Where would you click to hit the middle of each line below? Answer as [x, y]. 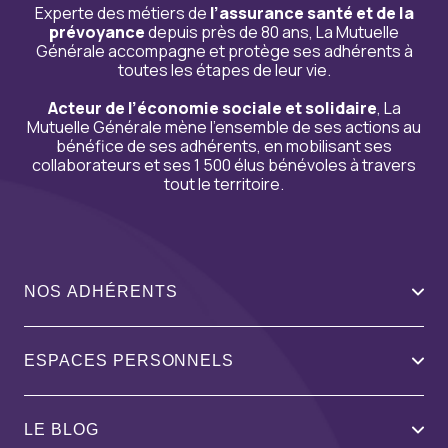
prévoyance [97, 31]
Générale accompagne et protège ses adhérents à [224, 50]
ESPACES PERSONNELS [129, 360]
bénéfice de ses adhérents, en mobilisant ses [224, 145]
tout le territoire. [224, 183]
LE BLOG [61, 429]
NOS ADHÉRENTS [101, 291]
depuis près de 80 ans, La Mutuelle [272, 31]
